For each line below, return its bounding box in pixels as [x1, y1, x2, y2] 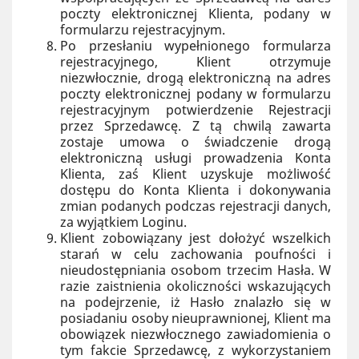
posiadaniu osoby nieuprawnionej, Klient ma [60, 309, 331, 327]
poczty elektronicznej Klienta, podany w [60, 5, 331, 22]
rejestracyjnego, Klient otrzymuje [60, 53, 331, 71]
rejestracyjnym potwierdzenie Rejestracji [60, 101, 331, 119]
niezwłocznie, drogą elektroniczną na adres [60, 69, 331, 87]
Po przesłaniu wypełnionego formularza [60, 37, 331, 54]
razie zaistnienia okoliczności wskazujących [60, 277, 331, 295]
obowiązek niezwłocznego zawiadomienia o [60, 325, 331, 343]
